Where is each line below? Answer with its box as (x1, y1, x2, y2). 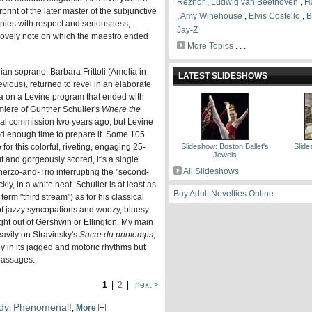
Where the (102, 104, 141, 114)
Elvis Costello (249, 11, 300, 21)
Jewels (213, 150, 237, 159)
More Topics (187, 41, 233, 51)
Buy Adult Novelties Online (173, 189, 274, 198)
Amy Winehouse (180, 11, 242, 21)
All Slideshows (183, 166, 239, 176)
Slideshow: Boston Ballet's (181, 142, 270, 150)
